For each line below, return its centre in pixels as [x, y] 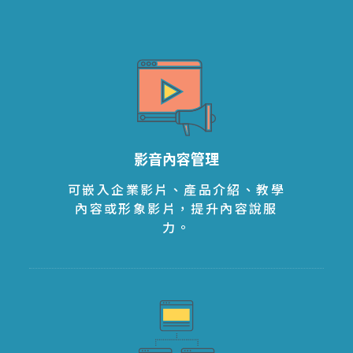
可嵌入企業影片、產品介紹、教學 [176, 189]
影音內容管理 [176, 158]
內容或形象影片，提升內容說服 [176, 208]
